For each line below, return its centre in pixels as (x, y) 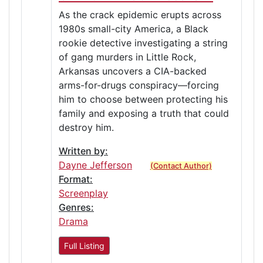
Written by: (83, 151)
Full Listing (84, 245)
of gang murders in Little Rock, (127, 57)
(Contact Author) (181, 166)
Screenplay (83, 193)
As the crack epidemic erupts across (140, 14)
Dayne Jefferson (95, 165)
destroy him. (86, 127)
